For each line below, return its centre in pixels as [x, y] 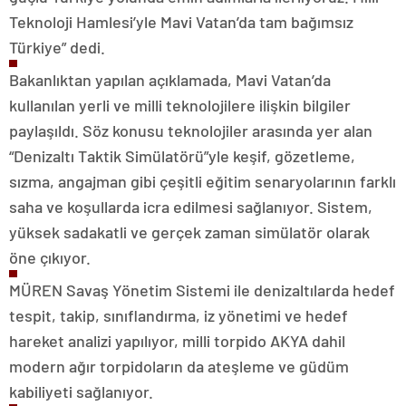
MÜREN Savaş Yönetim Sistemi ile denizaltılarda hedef [202, 290]
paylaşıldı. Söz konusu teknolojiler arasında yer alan [191, 130]
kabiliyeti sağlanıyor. [81, 391]
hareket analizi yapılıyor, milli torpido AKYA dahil [177, 341]
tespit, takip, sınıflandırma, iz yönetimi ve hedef [179, 315]
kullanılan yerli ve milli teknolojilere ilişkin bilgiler [180, 105]
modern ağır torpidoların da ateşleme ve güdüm [179, 366]
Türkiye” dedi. [57, 47]
